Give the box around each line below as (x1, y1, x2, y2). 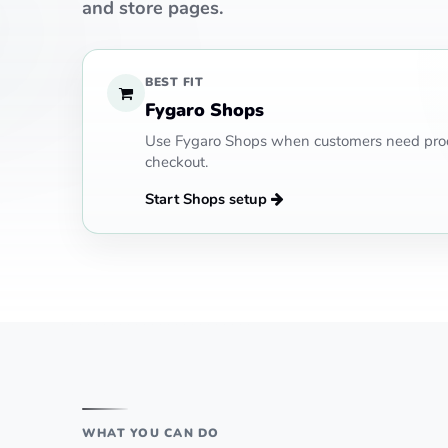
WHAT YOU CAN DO (82, 424, 220, 441)
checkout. (145, 152, 208, 172)
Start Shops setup (145, 189, 267, 209)
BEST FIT (145, 74, 204, 90)
